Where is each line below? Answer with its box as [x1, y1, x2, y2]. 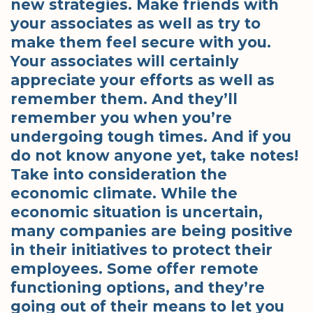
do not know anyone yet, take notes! [10, 146, 298, 164]
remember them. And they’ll [10, 89, 238, 108]
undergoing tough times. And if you [10, 127, 291, 145]
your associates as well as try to [10, 14, 261, 32]
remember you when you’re [10, 108, 232, 126]
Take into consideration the [10, 165, 227, 183]
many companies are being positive [10, 221, 293, 240]
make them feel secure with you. [10, 33, 271, 51]
